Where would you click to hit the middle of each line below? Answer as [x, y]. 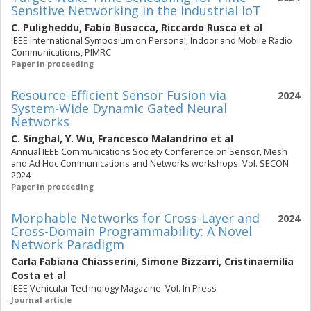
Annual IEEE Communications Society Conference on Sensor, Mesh [149, 152]
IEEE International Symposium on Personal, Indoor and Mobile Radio [152, 41]
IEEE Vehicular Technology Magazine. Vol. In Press [114, 288]
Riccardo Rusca [199, 27]
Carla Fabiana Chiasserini [74, 261]
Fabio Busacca [120, 27]
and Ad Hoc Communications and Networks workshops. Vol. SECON [150, 163]
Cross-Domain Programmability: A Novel [132, 231]
